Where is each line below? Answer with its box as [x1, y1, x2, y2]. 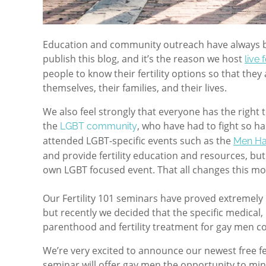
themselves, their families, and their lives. [43, 81, 227, 94]
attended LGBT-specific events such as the [43, 134, 233, 147]
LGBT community [60, 120, 137, 132]
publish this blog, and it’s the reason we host [43, 52, 245, 65]
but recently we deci [43, 205, 132, 219]
